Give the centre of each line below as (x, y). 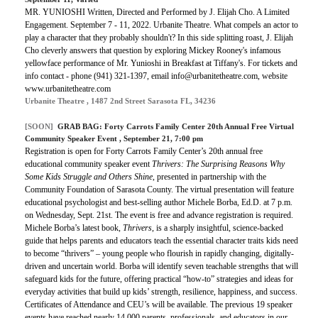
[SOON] (39, 127)
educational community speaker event (87, 164)
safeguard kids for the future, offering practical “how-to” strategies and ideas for (159, 279)
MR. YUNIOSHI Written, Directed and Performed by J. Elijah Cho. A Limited (157, 12)
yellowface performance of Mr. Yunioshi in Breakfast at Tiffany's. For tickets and (161, 64)
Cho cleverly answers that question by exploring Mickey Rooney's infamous (153, 51)
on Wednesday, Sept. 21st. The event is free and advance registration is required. (159, 215)
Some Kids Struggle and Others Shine (89, 177)
